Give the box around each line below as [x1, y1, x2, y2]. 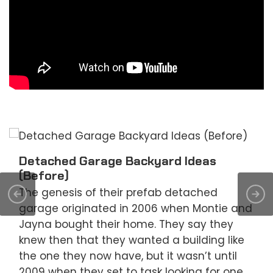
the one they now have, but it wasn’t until [19, 249, 237, 264]
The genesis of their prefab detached [19, 185, 218, 200]
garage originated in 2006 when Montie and [19, 201, 252, 216]
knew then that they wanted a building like [19, 233, 244, 248]
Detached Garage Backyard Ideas [19, 153, 216, 169]
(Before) [19, 168, 69, 184]
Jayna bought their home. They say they [19, 217, 233, 232]
